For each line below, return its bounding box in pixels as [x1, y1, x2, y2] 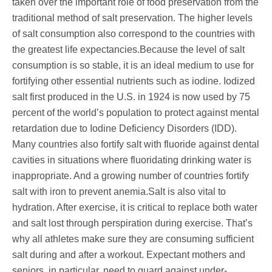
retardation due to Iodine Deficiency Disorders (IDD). [12, 123, 237, 134]
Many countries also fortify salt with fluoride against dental [12, 138, 259, 149]
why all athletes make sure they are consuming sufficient [12, 233, 254, 244]
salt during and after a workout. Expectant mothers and [12, 249, 245, 260]
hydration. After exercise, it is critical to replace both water [12, 202, 257, 212]
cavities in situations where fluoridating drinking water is [12, 154, 251, 165]
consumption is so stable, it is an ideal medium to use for [12, 59, 254, 70]
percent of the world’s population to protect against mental [12, 107, 259, 118]
